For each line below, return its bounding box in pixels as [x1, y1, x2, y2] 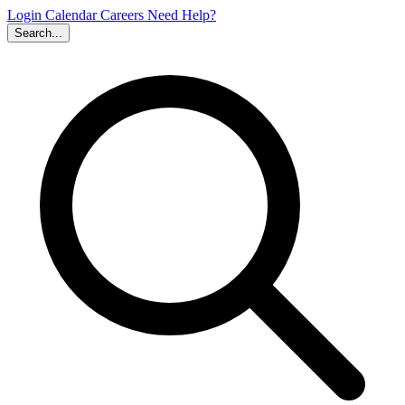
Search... [14, 26, 62, 40]
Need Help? [147, 7, 216, 23]
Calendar [45, 7, 100, 23]
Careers [100, 7, 147, 23]
